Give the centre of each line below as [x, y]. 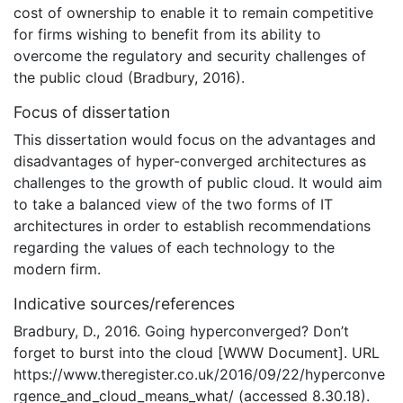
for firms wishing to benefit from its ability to [167, 34]
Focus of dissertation [92, 112]
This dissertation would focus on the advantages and [195, 139]
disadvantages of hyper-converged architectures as [190, 161]
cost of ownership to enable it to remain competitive [193, 12]
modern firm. [57, 269]
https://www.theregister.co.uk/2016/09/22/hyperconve [199, 374]
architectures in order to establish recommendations [192, 225]
